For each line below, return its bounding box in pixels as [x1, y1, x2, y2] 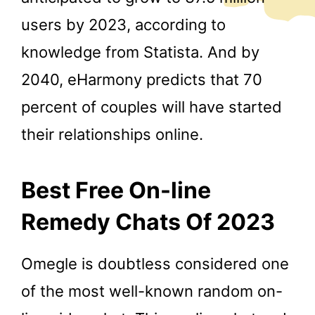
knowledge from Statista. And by [21, 43, 259, 62]
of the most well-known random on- [21, 282, 283, 301]
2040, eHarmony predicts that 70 [21, 70, 262, 89]
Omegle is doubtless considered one [21, 255, 289, 274]
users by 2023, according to [21, 15, 226, 34]
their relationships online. [21, 125, 203, 144]
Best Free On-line [21, 176, 211, 204]
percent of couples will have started [21, 98, 282, 117]
